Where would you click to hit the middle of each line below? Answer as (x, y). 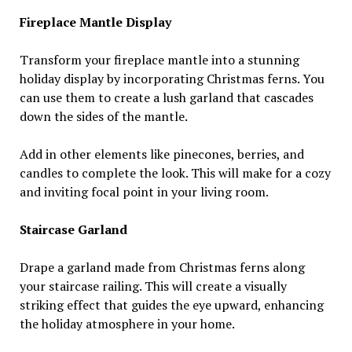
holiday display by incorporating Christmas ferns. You (172, 78)
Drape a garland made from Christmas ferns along (162, 267)
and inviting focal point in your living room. (144, 191)
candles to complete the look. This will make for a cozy (175, 172)
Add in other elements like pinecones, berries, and (161, 154)
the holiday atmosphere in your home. (127, 323)
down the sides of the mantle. (103, 116)
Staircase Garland (73, 229)
